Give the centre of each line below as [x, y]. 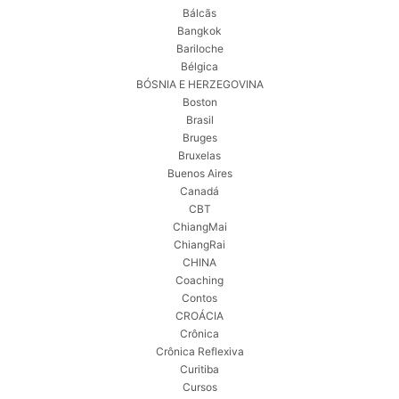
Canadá [199, 191]
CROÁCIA [199, 316]
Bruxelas [199, 156]
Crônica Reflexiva [199, 352]
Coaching [199, 281]
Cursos [199, 387]
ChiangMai [199, 227]
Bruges [199, 138]
